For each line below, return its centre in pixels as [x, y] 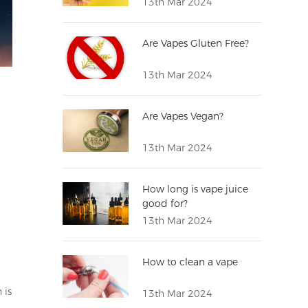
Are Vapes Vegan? [183, 117]
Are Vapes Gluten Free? [196, 44]
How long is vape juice [196, 189]
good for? [165, 204]
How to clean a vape [190, 262]
